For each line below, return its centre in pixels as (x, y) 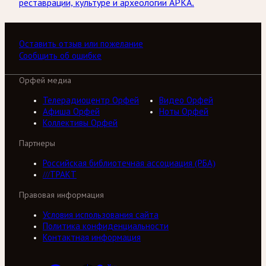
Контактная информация (92, 237)
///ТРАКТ (60, 175)
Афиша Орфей (71, 112)
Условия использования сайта (101, 215)
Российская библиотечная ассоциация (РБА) (129, 163)
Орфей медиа (45, 80)
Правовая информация (61, 195)
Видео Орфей (186, 100)
